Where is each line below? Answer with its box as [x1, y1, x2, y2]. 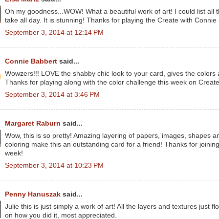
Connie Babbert [5, 58, 57, 65]
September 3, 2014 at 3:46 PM [5, 90, 100, 98]
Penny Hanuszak [5, 191, 61, 198]
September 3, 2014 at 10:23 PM [5, 161, 104, 169]
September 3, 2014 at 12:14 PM [5, 28, 104, 36]
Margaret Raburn [5, 120, 61, 127]
